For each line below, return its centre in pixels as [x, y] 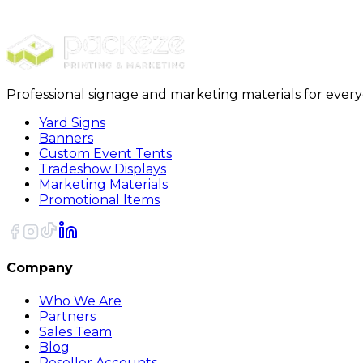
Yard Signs [72, 123]
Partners [67, 316]
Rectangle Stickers [115, 13]
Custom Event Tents [105, 154]
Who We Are [80, 301]
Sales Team [75, 331]
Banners [66, 138]
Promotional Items [99, 200]
